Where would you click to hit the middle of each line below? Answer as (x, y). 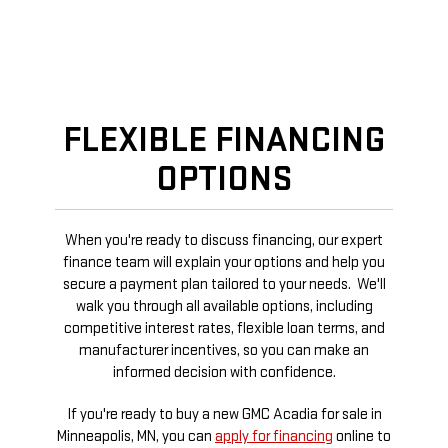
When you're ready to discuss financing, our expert (224, 241)
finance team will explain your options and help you (224, 263)
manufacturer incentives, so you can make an (224, 351)
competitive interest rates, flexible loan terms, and (224, 329)
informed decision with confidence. (224, 373)
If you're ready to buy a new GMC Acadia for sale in (224, 415)
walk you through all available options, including (224, 307)
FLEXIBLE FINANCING (224, 141)
